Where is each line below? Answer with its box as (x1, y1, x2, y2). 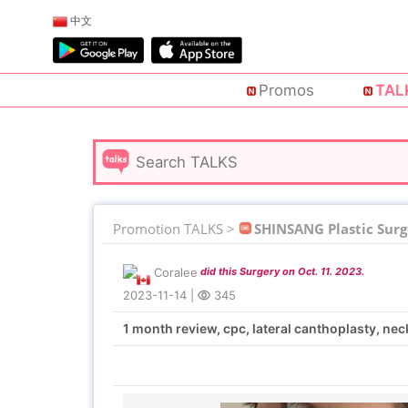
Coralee (154, 265, 198, 280)
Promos (258, 81, 314, 100)
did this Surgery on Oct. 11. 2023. (200, 265, 364, 279)
